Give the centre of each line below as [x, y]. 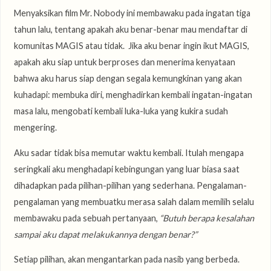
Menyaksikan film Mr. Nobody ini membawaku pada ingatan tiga [132, 13]
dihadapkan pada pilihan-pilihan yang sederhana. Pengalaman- [130, 185]
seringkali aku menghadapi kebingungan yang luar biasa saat [126, 169]
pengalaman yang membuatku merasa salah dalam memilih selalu [134, 201]
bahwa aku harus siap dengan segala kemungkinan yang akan [128, 79]
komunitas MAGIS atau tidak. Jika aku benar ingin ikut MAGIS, [131, 46]
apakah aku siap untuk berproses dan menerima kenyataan [124, 62]
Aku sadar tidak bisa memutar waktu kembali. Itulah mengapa [129, 152]
